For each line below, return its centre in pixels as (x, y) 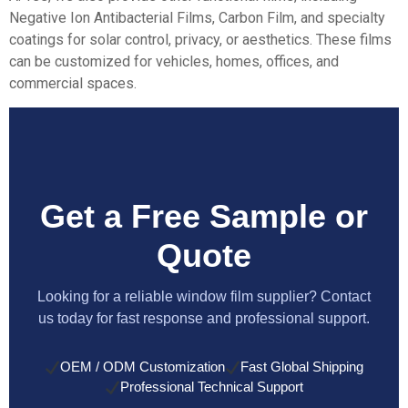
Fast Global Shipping (302, 367)
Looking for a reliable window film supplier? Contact (204, 297)
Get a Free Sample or (204, 217)
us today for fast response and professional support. (204, 319)
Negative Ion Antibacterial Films (111, 17)
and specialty (341, 17)
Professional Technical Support (212, 387)
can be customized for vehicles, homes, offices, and (174, 61)
